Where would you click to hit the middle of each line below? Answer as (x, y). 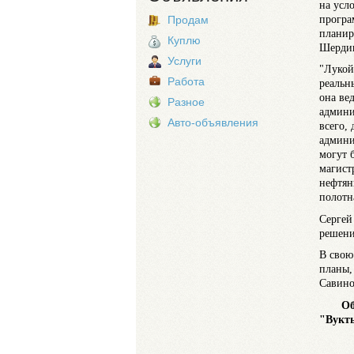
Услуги (185, 61)
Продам (188, 20)
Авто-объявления (213, 122)
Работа (186, 81)
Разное (186, 102)
